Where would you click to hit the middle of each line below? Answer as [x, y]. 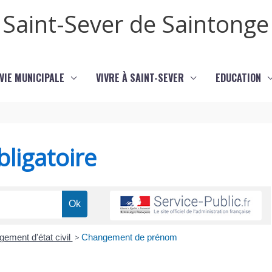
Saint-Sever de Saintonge [136, 24]
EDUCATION [238, 78]
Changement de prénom [129, 237]
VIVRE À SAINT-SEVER [140, 78]
